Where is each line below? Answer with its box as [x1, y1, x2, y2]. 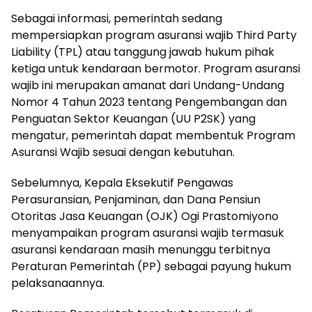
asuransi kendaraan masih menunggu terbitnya [11, 241, 270, 258]
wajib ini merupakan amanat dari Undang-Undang [11, 77, 284, 93]
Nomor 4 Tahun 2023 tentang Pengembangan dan [11, 93, 287, 110]
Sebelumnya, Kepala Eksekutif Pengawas [11, 174, 233, 191]
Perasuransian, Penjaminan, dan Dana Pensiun [11, 191, 260, 208]
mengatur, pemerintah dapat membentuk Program [11, 127, 295, 143]
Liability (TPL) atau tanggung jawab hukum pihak [11, 43, 274, 60]
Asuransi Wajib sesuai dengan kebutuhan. [11, 143, 235, 160]
